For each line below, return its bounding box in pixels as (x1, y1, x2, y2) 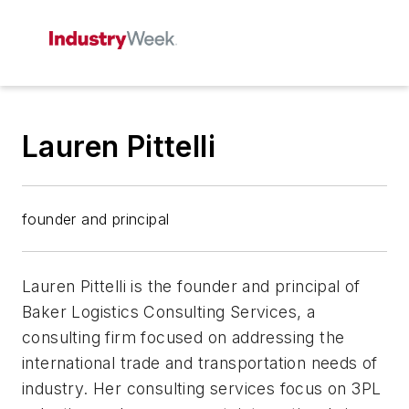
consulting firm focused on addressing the (22, 328, 345, 347)
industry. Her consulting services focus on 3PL (22, 379, 382, 398)
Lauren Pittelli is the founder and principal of (22, 277, 361, 296)
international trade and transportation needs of (22, 353, 378, 372)
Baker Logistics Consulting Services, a (22, 302, 316, 321)
